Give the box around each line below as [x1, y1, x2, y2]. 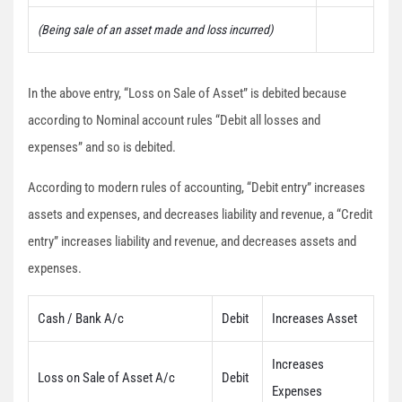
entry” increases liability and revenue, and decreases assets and [28, 233, 356, 249]
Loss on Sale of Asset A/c [38, 370, 175, 386]
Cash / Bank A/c [38, 310, 124, 327]
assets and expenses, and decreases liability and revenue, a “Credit [28, 206, 372, 223]
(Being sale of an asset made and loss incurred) [38, 22, 273, 37]
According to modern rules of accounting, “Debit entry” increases [28, 179, 365, 196]
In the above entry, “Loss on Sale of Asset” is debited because [28, 85, 346, 101]
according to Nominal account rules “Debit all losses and [28, 112, 320, 128]
